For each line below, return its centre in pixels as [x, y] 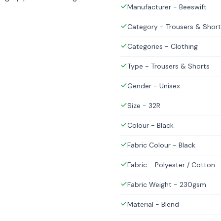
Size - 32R [144, 106]
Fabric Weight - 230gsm [167, 185]
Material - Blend [153, 204]
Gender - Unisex [154, 86]
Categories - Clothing [163, 47]
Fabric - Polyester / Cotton [171, 165]
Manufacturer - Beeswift [167, 7]
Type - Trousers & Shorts [168, 66]
